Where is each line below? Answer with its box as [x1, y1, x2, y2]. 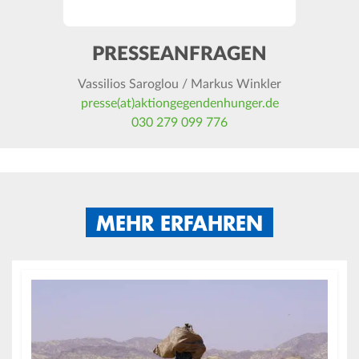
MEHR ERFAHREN [96, 207, 263, 237]
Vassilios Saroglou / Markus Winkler [78, 77, 281, 91]
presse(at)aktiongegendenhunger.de [80, 96, 279, 110]
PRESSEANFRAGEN [92, 44, 267, 64]
